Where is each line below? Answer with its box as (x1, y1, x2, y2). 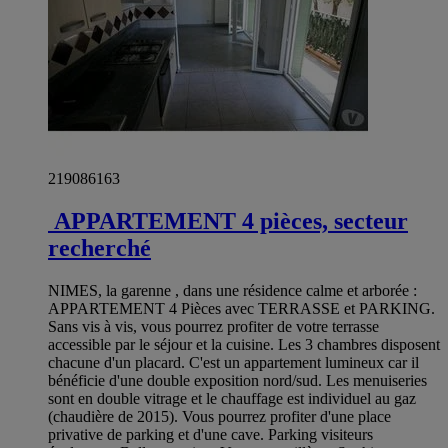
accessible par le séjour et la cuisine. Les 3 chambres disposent (48, 336, 440, 354)
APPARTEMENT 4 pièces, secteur (48, 208, 408, 235)
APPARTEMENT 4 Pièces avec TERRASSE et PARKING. (48, 300, 439, 318)
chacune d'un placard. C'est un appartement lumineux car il (48, 354, 423, 372)
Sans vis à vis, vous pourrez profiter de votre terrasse (48, 318, 379, 336)
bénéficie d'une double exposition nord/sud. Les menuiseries (48, 372, 427, 390)
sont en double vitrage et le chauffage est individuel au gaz (48, 390, 416, 408)
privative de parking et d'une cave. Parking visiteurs (48, 426, 373, 444)
